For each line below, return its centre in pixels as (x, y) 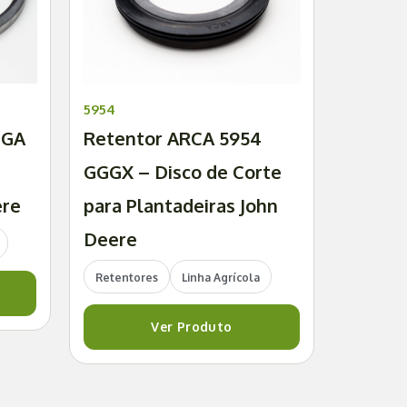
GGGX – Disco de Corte (183, 172)
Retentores (127, 278)
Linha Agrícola (221, 278)
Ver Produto (192, 327)
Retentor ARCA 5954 (173, 139)
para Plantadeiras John (181, 206)
